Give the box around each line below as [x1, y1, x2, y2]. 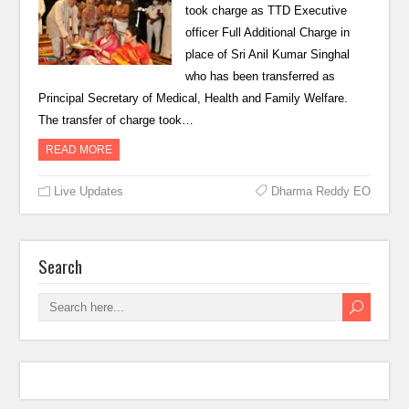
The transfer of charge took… [38, 113, 194, 127]
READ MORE [46, 143, 113, 156]
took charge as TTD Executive [184, 4, 347, 17]
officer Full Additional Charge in [184, 26, 350, 39]
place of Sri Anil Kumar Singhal [184, 47, 350, 61]
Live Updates [54, 184, 124, 198]
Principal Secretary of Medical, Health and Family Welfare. [38, 91, 349, 105]
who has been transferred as [184, 69, 335, 83]
